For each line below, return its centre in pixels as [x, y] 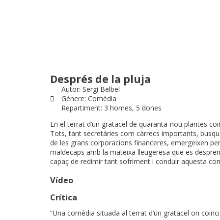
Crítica [64, 198]
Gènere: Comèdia [89, 98]
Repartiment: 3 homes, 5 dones [111, 108]
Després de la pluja [100, 79]
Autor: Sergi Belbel [90, 89]
